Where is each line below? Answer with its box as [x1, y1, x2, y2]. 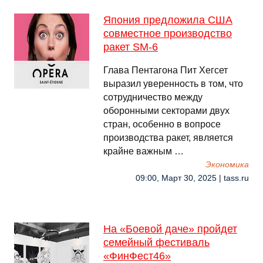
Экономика [205, 160, 249, 169]
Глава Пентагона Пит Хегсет [103, 65, 228, 75]
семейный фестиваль [103, 237, 210, 248]
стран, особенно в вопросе [103, 119, 221, 129]
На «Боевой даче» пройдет [103, 223, 237, 235]
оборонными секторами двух [103, 106, 230, 116]
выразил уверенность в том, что [103, 79, 243, 89]
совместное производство [103, 28, 232, 39]
